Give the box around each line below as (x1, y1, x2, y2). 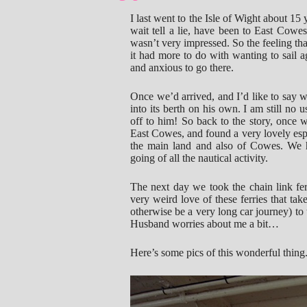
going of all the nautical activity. (130, 152, 268, 164)
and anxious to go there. (130, 62, 234, 73)
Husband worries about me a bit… (130, 218, 279, 230)
